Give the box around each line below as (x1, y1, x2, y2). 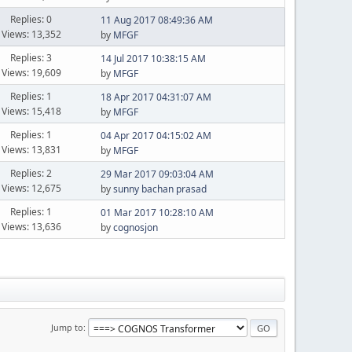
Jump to (51, 321, 83, 333)
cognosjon (112, 221, 158, 234)
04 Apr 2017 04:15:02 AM (100, 129, 211, 142)
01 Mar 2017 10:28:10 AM (100, 206, 214, 219)
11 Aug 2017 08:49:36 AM (100, 13, 213, 27)
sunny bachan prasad (112, 182, 207, 196)
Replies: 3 (10, 50, 53, 64)
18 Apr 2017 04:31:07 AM (100, 90, 211, 104)
